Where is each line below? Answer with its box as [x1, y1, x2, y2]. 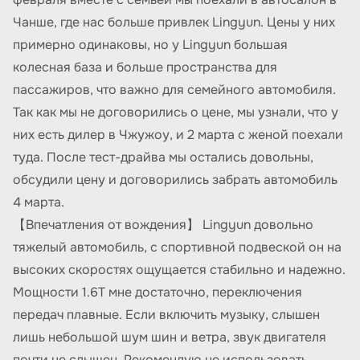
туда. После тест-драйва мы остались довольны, [13, 149, 313, 166]
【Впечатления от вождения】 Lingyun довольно [13, 216, 313, 233]
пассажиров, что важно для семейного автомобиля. [13, 81, 336, 98]
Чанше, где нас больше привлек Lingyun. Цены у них [13, 14, 335, 31]
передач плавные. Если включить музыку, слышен [13, 306, 320, 323]
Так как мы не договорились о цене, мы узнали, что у [13, 104, 338, 121]
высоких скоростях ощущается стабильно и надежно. [13, 261, 346, 278]
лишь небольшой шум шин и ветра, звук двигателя [13, 329, 326, 346]
